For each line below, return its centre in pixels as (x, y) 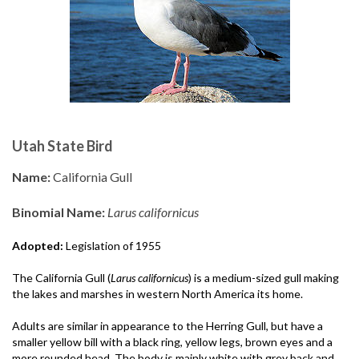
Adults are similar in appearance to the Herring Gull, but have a (167, 326)
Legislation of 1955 (112, 246)
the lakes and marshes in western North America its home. (157, 294)
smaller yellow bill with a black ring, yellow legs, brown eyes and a (172, 342)
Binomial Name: (58, 212)
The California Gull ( (61, 278)
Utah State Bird (63, 146)
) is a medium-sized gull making (264, 278)
